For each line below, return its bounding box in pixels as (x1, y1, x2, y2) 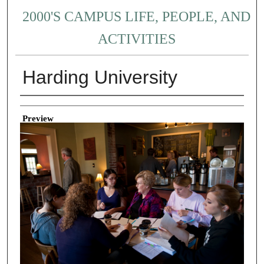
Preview (22, 113, 54, 123)
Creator (19, 100, 47, 110)
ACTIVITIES (97, 31, 176, 47)
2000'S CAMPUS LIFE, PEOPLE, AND (22, 9, 251, 25)
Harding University (22, 67, 177, 88)
